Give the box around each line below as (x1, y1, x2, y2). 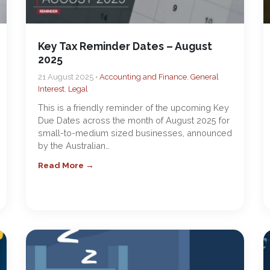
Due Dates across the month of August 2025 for (37, 115, 230, 125)
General (190, 72, 219, 81)
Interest (37, 84, 64, 93)
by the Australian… (37, 140, 110, 151)
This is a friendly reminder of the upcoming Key (37, 102, 229, 113)
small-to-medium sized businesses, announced (37, 128, 232, 138)
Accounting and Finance (99, 72, 187, 81)
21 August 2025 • (37, 72, 99, 81)
